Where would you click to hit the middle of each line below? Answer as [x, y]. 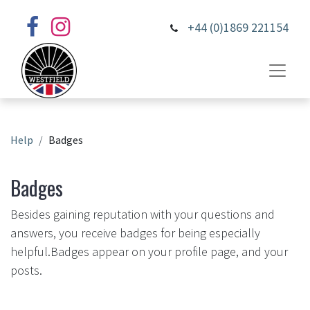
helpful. [30, 252]
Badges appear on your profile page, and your [169, 252]
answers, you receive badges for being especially [135, 233]
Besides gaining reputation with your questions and [143, 215]
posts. [26, 271]
